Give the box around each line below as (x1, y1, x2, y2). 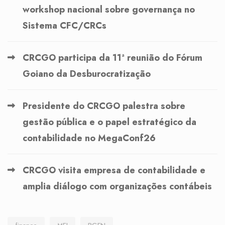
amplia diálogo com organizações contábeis (23, 179, 212, 193)
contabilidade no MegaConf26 (23, 131, 156, 145)
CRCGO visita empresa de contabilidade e (23, 163, 205, 177)
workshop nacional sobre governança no (23, 3, 195, 16)
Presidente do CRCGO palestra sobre (23, 99, 185, 113)
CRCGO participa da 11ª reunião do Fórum (23, 51, 202, 64)
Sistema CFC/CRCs (23, 19, 106, 32)
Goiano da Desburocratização (23, 67, 151, 80)
